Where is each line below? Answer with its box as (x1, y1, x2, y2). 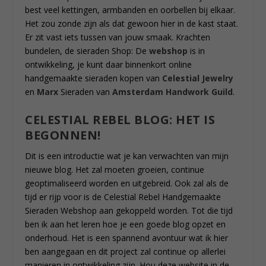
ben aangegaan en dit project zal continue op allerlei (25, 245, 226, 257)
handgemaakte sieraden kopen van (25, 72, 163, 84)
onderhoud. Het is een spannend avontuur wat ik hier (25, 232, 229, 243)
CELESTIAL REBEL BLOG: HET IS (25, 111, 216, 128)
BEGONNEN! (25, 126, 101, 143)
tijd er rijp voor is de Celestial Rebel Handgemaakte (25, 191, 221, 202)
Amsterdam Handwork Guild (112, 86, 233, 98)
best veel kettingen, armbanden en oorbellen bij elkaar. (25, 4, 236, 16)
